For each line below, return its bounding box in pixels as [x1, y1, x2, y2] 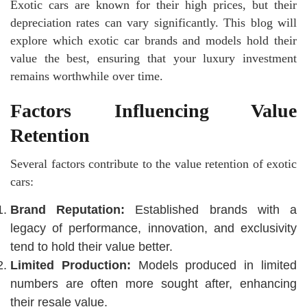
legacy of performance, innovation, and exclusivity [10, 221, 297, 236]
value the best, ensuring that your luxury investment [10, 51, 297, 66]
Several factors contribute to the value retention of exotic [10, 157, 297, 171]
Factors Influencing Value [10, 100, 297, 122]
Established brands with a [125, 203, 297, 217]
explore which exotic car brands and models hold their [10, 34, 297, 48]
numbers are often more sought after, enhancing [10, 277, 297, 291]
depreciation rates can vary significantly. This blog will [10, 16, 297, 30]
